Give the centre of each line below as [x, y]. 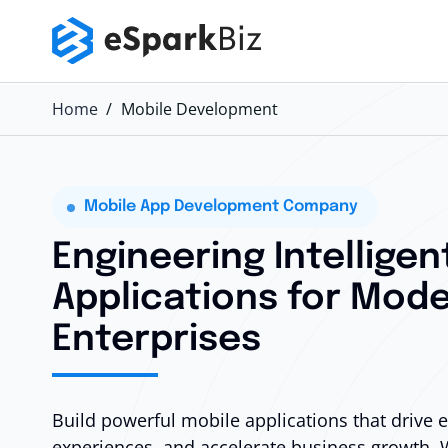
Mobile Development [199, 109]
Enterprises [156, 340]
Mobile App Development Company [221, 206]
